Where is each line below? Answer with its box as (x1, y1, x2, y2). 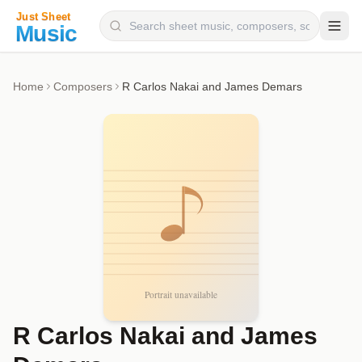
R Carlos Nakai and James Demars (122, 80, 302, 93)
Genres (23, 168, 61, 181)
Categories (23, 136, 78, 149)
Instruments (23, 103, 83, 116)
